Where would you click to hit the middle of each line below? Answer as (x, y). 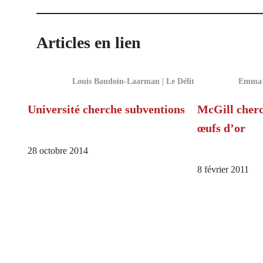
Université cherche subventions (106, 109)
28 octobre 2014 (58, 151)
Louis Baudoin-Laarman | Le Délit (133, 81)
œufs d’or (221, 128)
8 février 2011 (223, 170)
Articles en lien (89, 43)
